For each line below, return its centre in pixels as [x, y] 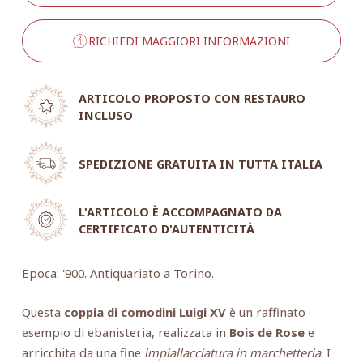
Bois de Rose [267, 332]
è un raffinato [265, 312]
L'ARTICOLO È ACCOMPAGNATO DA [180, 212]
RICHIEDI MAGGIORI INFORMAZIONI [190, 41]
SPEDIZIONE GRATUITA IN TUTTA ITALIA [200, 164]
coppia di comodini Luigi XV [145, 312]
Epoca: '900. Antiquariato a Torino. [117, 273]
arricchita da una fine [83, 352]
